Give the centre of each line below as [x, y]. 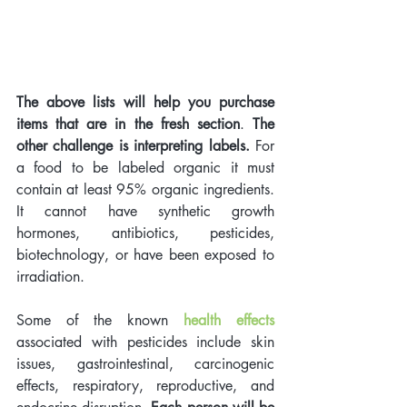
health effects [229, 320]
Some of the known [100, 320]
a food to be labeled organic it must [145, 167]
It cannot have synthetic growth [145, 211]
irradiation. [53, 276]
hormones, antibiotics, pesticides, [145, 233]
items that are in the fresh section [128, 124]
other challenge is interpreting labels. [136, 145]
